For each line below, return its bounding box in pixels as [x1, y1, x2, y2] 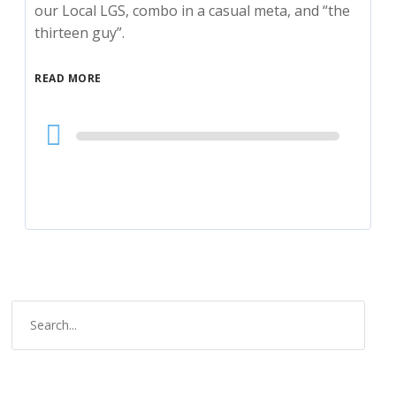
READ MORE [34, 71, 102, 86]
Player [34, 141, 76, 160]
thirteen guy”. [34, 23, 126, 42]
